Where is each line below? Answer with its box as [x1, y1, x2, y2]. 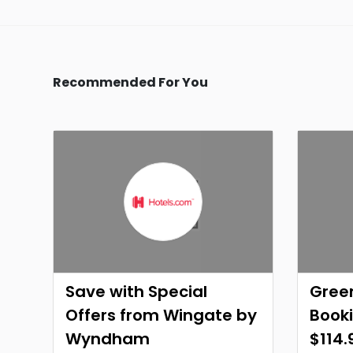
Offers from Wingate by [65, 304, 257, 326]
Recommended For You [53, 73, 208, 91]
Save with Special [65, 281, 207, 303]
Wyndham [65, 328, 150, 350]
